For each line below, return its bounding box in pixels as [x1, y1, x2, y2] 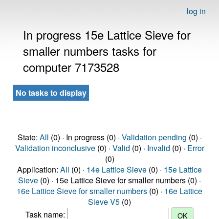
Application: [17, 164, 60, 175]
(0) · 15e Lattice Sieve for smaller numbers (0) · [38, 175, 201, 186]
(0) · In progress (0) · [48, 131, 122, 143]
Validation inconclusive [15, 142, 95, 153]
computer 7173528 [23, 58, 119, 75]
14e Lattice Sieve [87, 164, 147, 175]
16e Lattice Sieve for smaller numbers [17, 185, 147, 197]
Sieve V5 [88, 196, 120, 207]
